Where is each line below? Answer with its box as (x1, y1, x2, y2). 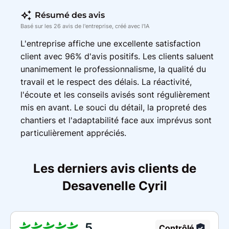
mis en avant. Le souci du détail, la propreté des (20, 102, 207, 112)
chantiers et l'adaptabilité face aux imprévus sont (20, 114, 212, 125)
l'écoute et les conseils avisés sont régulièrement (20, 89, 210, 100)
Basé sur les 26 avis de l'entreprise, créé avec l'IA (20, 22, 149, 30)
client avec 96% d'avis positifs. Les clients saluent (20, 51, 214, 61)
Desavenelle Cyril (62, 178, 167, 193)
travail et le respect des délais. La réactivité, (20, 76, 192, 87)
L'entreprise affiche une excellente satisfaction (20, 38, 200, 49)
